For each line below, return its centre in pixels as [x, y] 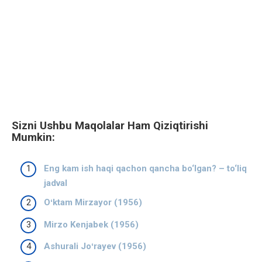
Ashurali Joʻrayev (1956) [95, 247]
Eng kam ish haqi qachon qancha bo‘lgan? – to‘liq [145, 168]
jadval [56, 183]
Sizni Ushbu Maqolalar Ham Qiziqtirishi [110, 126]
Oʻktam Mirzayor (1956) [93, 203]
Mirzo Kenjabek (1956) [91, 224]
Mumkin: [33, 138]
